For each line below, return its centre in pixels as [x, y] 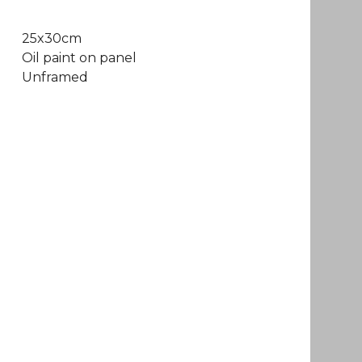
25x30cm [51, 38]
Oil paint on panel [79, 58]
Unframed [55, 77]
